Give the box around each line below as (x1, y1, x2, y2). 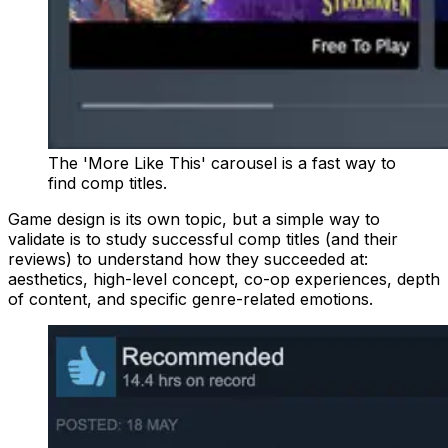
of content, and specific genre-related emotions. (8, 288, 373, 309)
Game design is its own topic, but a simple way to (8, 208, 380, 229)
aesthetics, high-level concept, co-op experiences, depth (8, 268, 440, 289)
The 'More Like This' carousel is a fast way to (48, 152, 396, 173)
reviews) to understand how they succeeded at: (8, 248, 368, 269)
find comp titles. (48, 172, 167, 193)
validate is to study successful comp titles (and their (8, 228, 398, 249)
